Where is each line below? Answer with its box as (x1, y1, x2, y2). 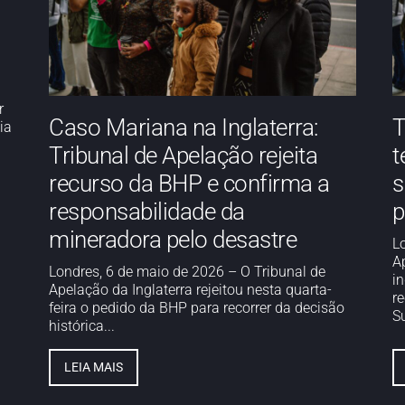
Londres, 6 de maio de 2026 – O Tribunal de (49, 262, 325, 280)
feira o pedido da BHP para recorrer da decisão (49, 298, 344, 316)
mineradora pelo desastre (49, 225, 297, 253)
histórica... (49, 316, 115, 334)
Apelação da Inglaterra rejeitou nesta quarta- (49, 280, 332, 298)
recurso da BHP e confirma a (49, 169, 330, 197)
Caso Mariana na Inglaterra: (49, 113, 318, 141)
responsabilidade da (49, 197, 245, 225)
